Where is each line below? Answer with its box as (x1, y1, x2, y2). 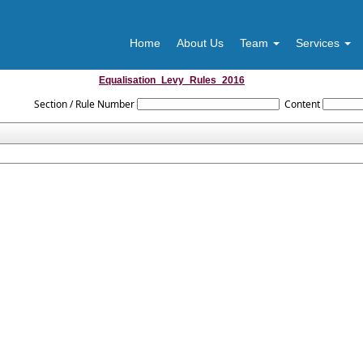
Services (296, 36, 343, 49)
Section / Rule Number (33, 97, 135, 111)
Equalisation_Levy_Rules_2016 (99, 75, 245, 86)
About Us (177, 36, 224, 49)
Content (284, 97, 321, 111)
